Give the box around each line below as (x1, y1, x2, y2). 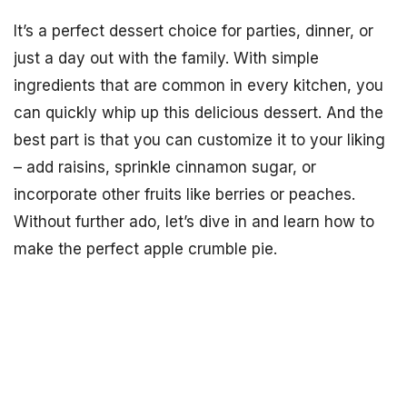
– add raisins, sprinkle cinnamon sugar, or (14, 158, 316, 176)
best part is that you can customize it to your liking (14, 131, 385, 149)
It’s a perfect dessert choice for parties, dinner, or (14, 22, 373, 40)
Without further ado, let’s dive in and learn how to (14, 213, 374, 231)
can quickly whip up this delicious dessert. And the (14, 104, 383, 122)
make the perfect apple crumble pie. (14, 240, 277, 258)
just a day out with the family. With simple (14, 49, 319, 67)
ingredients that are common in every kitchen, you (14, 76, 383, 94)
